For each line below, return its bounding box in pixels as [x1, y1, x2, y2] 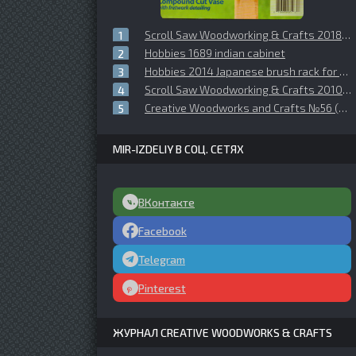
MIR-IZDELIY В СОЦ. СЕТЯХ [113, 142, 244, 156]
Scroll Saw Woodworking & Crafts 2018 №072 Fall [145, 28, 342, 41]
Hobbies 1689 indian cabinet [145, 46, 285, 60]
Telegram [138, 252, 185, 266]
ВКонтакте [138, 195, 195, 209]
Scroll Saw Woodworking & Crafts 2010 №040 [145, 83, 342, 96]
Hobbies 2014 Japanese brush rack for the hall [145, 64, 339, 78]
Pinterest [138, 281, 186, 295]
